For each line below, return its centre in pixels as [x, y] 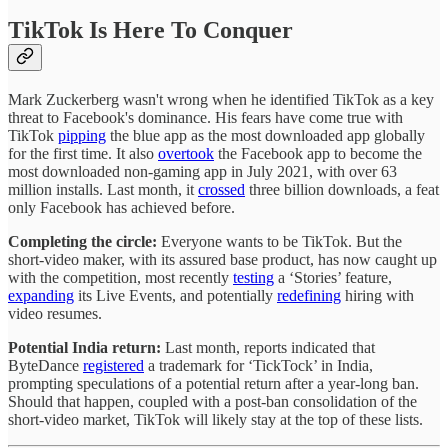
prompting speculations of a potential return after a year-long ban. [213, 383]
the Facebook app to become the [318, 153]
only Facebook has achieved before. [121, 207]
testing [253, 277]
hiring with [377, 295]
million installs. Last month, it [103, 189]
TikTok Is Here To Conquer [150, 29]
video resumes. [55, 313]
